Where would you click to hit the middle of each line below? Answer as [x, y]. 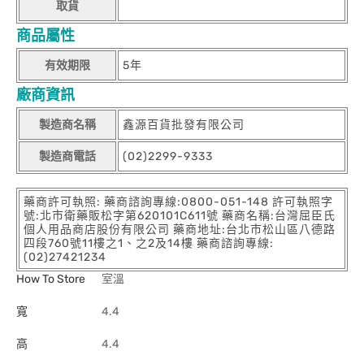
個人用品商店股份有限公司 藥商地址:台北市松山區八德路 [180, 230]
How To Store [51, 279]
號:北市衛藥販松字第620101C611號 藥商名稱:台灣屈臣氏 [180, 216]
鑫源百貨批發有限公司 [184, 125]
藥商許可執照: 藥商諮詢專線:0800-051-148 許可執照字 [178, 202]
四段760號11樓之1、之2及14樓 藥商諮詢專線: [149, 243]
